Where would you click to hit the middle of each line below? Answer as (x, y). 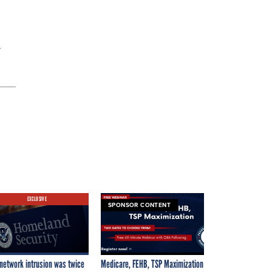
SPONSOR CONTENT (139, 205)
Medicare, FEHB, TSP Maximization (152, 264)
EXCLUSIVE (37, 199)
